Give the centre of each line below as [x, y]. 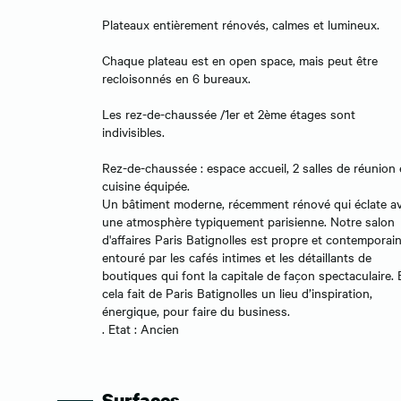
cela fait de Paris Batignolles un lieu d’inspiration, [237, 292]
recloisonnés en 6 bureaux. [176, 77]
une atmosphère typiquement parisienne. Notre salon [248, 221]
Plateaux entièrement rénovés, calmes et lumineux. [241, 24]
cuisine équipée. [146, 185]
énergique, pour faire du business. [196, 310]
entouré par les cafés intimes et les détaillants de [237, 256]
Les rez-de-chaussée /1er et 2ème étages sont [229, 113]
